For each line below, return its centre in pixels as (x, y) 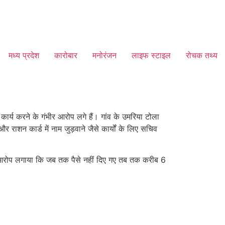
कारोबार (66, 55)
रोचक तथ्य (202, 55)
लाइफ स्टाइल (151, 55)
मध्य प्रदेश (24, 55)
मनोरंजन (104, 55)
